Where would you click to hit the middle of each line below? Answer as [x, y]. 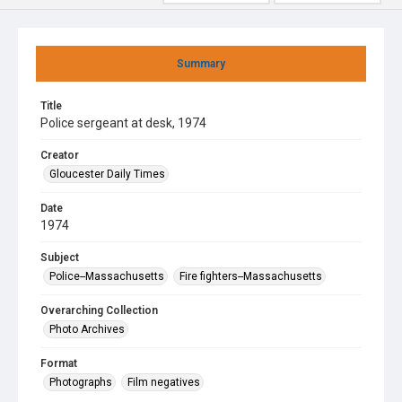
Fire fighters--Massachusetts [251, 276]
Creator [60, 155]
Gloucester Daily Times [107, 174]
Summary [201, 64]
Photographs [81, 382]
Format [59, 363]
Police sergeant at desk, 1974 [123, 123]
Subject [60, 258]
